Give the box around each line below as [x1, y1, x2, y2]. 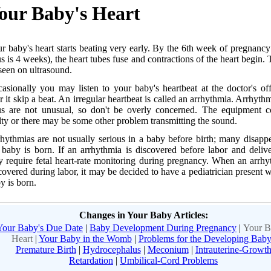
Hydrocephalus [82, 244, 141, 255]
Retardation [69, 255, 113, 266]
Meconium [147, 244, 189, 255]
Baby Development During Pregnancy [90, 222, 237, 233]
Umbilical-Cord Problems [120, 255, 218, 266]
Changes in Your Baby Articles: [79, 209, 208, 220]
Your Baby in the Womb [38, 233, 132, 244]
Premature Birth [15, 244, 76, 255]
